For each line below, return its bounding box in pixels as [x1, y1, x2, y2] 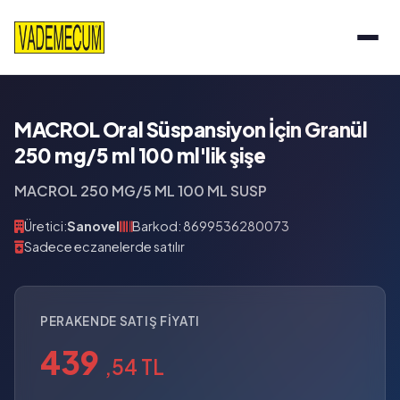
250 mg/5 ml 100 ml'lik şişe [14, 143, 266, 168]
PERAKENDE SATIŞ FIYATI [40, 313, 200, 329]
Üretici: [24, 218, 67, 234]
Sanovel [67, 218, 120, 234]
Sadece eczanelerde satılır [24, 238, 185, 254]
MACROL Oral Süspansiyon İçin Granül [14, 117, 368, 142]
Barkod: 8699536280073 [132, 218, 289, 234]
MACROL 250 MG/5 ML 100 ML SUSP [14, 181, 267, 200]
